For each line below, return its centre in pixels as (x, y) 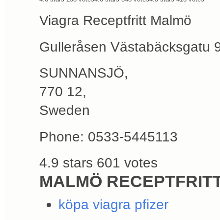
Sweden (65, 110)
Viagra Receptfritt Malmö (115, 20)
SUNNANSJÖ (82, 73)
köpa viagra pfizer (113, 204)
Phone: (64, 136)
